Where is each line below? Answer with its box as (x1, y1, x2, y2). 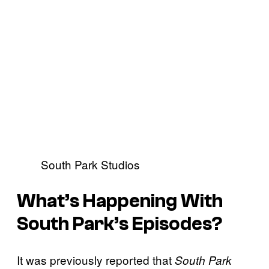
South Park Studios (41, 156, 140, 172)
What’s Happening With (17, 190, 223, 212)
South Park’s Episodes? (17, 213, 223, 235)
